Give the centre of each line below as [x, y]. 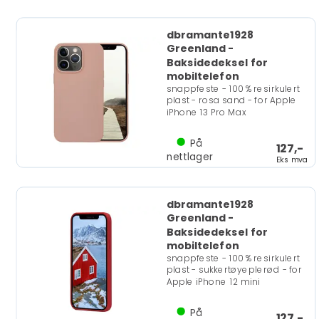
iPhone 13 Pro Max [206, 112]
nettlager [189, 157]
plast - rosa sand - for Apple [231, 100]
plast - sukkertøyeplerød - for [234, 270]
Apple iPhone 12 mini [213, 282]
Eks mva [292, 159]
